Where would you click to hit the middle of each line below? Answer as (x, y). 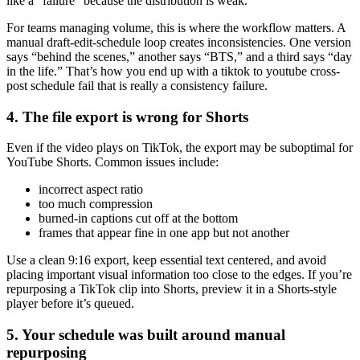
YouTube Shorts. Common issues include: (112, 162)
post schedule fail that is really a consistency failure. (137, 85)
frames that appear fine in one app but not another (164, 233)
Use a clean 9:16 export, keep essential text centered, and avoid (166, 260)
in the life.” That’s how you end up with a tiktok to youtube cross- (173, 71)
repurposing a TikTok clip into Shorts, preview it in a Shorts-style (172, 289)
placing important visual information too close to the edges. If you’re (179, 275)
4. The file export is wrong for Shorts (127, 117)
